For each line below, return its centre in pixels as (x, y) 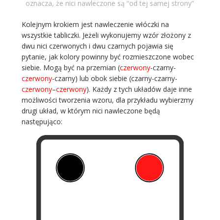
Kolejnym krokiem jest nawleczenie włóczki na (95, 24)
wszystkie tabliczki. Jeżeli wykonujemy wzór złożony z (106, 35)
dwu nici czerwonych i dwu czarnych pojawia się (97, 46)
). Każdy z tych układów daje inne (139, 89)
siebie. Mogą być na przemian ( (70, 67)
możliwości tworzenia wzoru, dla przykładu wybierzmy (107, 100)
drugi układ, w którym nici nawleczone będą (91, 110)
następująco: (42, 121)
